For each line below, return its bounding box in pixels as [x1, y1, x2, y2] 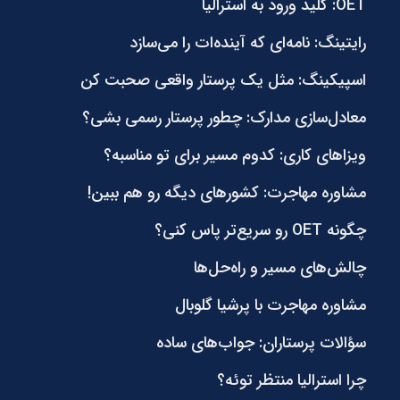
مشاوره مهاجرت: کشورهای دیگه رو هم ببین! [87, 179, 366, 205]
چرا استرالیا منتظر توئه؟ [216, 367, 366, 393]
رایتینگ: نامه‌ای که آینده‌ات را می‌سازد [129, 29, 366, 55]
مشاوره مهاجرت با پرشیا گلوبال [174, 292, 366, 318]
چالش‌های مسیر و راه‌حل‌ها [193, 254, 366, 280]
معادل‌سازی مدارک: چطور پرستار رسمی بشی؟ [81, 104, 366, 130]
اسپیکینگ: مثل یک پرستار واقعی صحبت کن [79, 67, 366, 93]
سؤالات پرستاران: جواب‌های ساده [155, 329, 366, 355]
